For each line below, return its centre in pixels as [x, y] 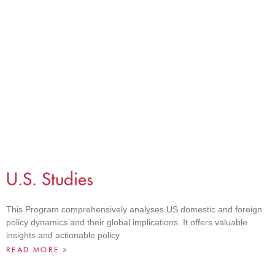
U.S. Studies [50, 179]
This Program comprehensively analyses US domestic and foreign [134, 209]
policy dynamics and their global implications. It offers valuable [127, 222]
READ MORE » [37, 249]
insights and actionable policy [63, 235]
